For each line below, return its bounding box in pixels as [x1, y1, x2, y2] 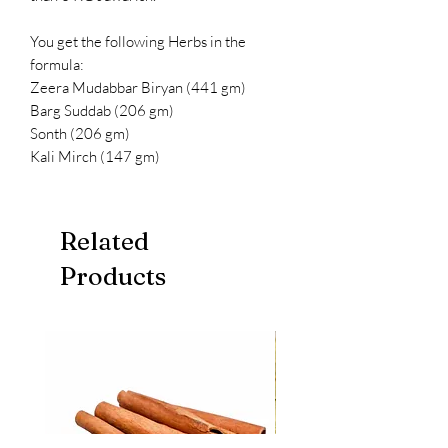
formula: [30, 54, 84, 74]
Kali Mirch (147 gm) [30, 146, 160, 166]
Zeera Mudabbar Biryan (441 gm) [30, 77, 246, 97]
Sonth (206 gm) [30, 123, 130, 143]
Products [60, 260, 166, 291]
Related [60, 225, 149, 256]
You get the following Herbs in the [30, 31, 246, 51]
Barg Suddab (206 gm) [30, 100, 174, 120]
